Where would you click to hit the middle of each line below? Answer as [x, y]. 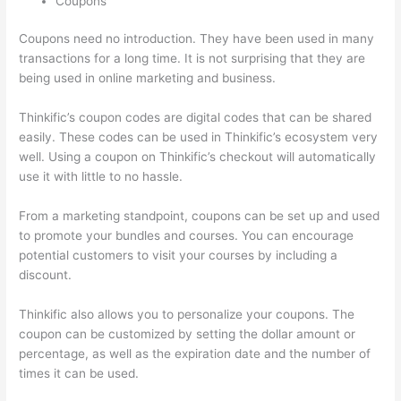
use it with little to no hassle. [101, 177]
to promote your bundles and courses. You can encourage [187, 235]
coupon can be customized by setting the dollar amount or [188, 333]
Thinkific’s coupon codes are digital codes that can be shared [196, 118]
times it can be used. [79, 373]
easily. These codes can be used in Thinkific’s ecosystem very [199, 137]
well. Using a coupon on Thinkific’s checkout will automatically [198, 157]
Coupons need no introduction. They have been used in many [197, 39]
